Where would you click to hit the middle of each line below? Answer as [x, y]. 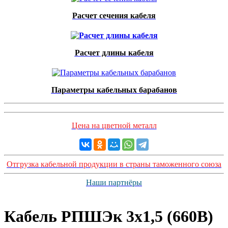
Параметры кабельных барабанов [114, 90]
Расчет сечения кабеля [114, 16]
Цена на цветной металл [114, 125]
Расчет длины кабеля [114, 53]
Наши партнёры [114, 182]
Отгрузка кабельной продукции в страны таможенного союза [114, 164]
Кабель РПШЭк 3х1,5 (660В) [109, 217]
